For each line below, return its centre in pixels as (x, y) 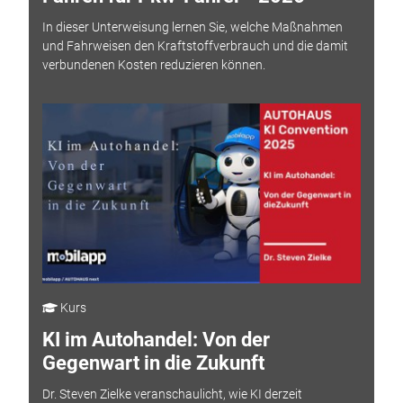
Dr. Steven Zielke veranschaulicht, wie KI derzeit (172, 394)
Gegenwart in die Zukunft (153, 363)
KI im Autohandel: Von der (156, 340)
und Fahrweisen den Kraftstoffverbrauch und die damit (195, 45)
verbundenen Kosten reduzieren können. (153, 64)
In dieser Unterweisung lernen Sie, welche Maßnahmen (192, 27)
